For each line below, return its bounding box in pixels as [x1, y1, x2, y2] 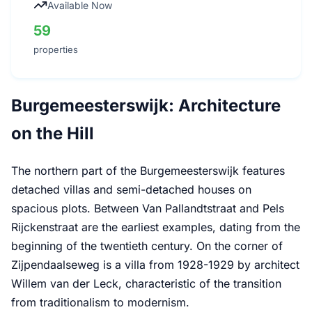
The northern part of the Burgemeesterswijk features [11, 163, 285, 178]
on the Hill [11, 123, 94, 143]
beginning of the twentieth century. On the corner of [11, 238, 283, 253]
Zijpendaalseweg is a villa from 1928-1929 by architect [11, 257, 299, 272]
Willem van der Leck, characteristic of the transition [11, 276, 281, 290]
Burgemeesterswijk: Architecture [11, 95, 281, 116]
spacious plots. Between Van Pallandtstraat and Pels [11, 201, 284, 215]
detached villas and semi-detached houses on [11, 182, 251, 196]
